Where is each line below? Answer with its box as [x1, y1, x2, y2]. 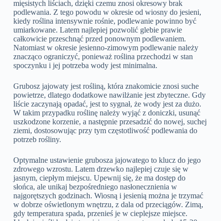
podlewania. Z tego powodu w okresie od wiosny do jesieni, [13, 7, 201, 16]
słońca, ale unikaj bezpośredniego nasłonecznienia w [13, 182, 177, 191]
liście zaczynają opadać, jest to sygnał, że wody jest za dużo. [13, 99, 201, 108]
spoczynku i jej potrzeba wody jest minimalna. [13, 61, 157, 70]
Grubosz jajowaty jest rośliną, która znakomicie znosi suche [13, 81, 199, 90]
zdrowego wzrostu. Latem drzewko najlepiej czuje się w [13, 164, 188, 173]
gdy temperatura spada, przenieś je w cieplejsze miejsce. [13, 209, 187, 218]
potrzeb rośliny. [13, 135, 61, 144]
